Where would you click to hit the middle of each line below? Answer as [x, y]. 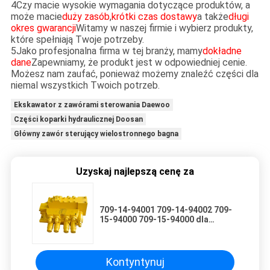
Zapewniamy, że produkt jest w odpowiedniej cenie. [139, 62]
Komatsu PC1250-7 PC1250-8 [159, 229]
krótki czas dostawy [154, 16]
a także [212, 16]
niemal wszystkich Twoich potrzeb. [85, 85]
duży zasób [86, 16]
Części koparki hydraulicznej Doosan [78, 119]
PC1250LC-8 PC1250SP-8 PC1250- [168, 238]
